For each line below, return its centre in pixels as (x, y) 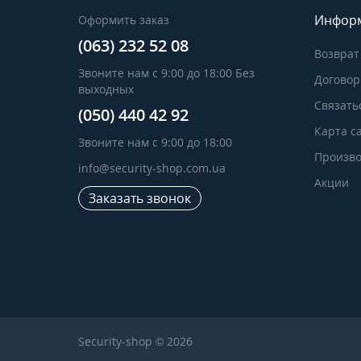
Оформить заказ (124, 20)
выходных (106, 89)
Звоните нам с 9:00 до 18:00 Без (166, 73)
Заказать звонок (140, 198)
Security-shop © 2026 (135, 341)
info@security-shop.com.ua (152, 168)
